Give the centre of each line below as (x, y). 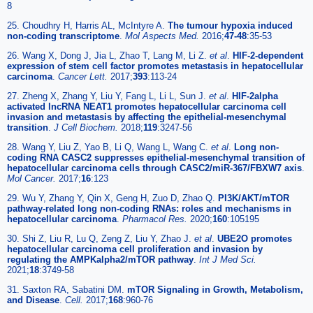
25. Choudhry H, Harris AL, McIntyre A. (87, 25)
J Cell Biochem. (87, 127)
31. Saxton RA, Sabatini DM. (67, 289)
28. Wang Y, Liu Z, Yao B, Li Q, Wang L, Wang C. (109, 147)
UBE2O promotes (255, 238)
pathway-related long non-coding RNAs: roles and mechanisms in (149, 208)
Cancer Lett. (84, 76)
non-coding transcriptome (63, 36)
